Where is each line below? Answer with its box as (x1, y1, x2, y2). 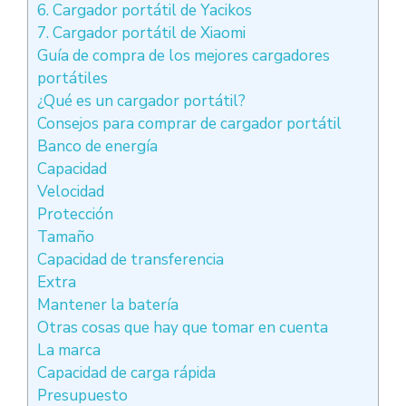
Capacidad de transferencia (37, 249, 224, 271)
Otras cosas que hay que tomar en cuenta (37, 317, 328, 339)
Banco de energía (37, 136, 158, 158)
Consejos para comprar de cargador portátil (37, 113, 342, 135)
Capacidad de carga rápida (37, 362, 216, 384)
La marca (37, 340, 101, 362)
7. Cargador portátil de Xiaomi (37, 23, 246, 44)
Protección (37, 204, 113, 226)
